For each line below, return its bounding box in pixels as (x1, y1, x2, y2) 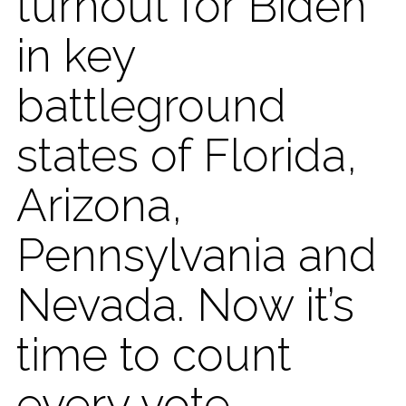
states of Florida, (16, 128, 357, 182)
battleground (16, 78, 286, 132)
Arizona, (16, 178, 182, 232)
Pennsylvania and (16, 227, 377, 282)
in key (16, 28, 135, 82)
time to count (16, 327, 292, 382)
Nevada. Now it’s (16, 277, 354, 332)
